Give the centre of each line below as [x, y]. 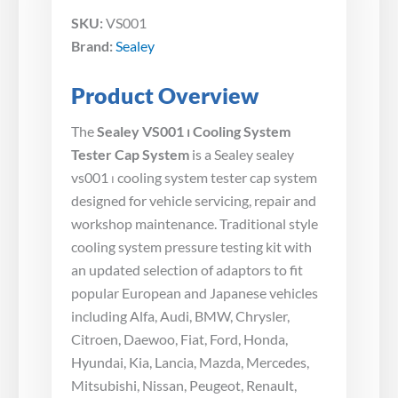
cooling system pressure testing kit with [191, 246]
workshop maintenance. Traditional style [195, 223]
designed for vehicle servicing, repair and [194, 200]
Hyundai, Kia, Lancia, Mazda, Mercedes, [190, 362]
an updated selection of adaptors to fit [187, 269]
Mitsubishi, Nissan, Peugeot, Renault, [184, 385]
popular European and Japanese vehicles [195, 292]
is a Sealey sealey [242, 154]
